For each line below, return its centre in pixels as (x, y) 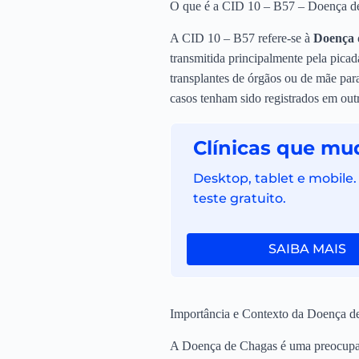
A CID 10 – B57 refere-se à (242, 38)
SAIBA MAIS (307, 249)
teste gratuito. (239, 199)
